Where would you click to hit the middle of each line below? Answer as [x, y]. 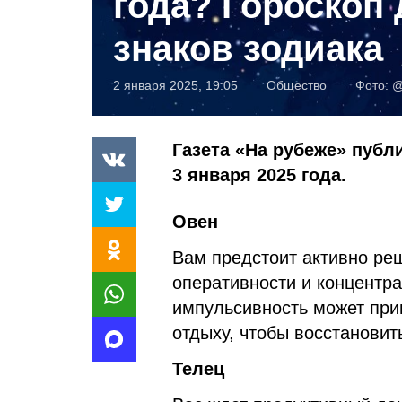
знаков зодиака [248, 48]
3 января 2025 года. [259, 175]
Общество [297, 85]
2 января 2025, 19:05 [175, 85]
